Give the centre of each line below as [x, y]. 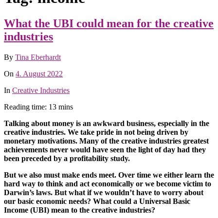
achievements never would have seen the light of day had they [105, 150]
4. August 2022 [39, 74]
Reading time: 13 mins [38, 107]
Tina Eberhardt [38, 57]
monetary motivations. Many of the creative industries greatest [106, 141]
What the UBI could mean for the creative [109, 24]
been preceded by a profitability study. [67, 159]
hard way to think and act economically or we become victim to [108, 184]
